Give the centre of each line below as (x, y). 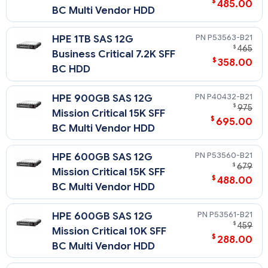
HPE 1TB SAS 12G (93, 39)
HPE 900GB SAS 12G (103, 98)
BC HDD (71, 69)
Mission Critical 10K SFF (109, 232)
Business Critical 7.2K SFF (114, 54)
